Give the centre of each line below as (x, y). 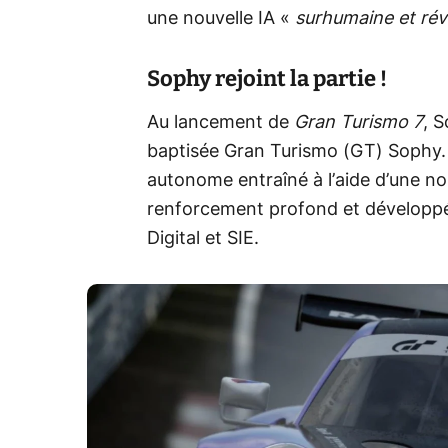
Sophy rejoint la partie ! (267, 79)
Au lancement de (220, 123)
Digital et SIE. (203, 239)
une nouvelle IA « (221, 19)
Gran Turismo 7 (358, 123)
